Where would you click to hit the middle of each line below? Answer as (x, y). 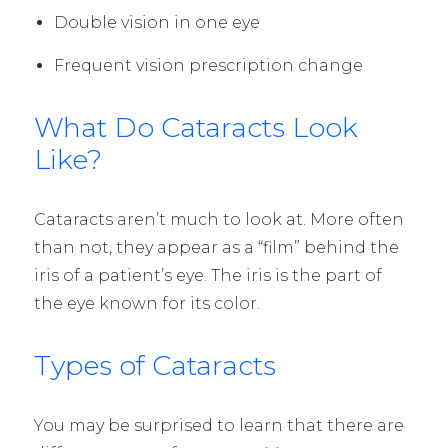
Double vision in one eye (156, 22)
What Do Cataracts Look (195, 127)
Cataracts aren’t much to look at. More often (218, 219)
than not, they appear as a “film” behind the (216, 247)
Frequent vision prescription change (208, 65)
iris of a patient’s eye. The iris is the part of (207, 275)
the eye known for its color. (146, 303)
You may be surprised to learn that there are (218, 425)
